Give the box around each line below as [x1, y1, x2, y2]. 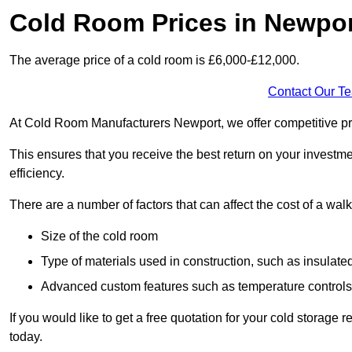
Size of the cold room [41, 229, 158, 244]
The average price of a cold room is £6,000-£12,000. [9, 53, 299, 68]
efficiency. [9, 167, 64, 181]
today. [9, 330, 42, 344]
